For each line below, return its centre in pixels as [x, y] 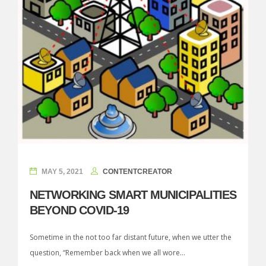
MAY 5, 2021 [62, 172]
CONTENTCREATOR [137, 172]
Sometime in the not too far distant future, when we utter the [131, 237]
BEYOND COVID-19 [79, 210]
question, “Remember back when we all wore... [107, 253]
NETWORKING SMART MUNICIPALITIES [133, 195]
